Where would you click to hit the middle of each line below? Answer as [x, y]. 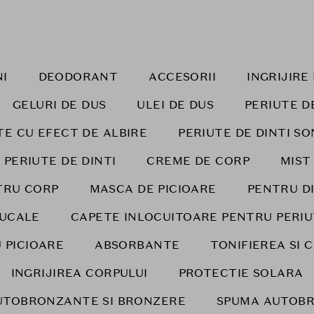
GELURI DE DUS [59, 105]
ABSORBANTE [137, 245]
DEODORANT [78, 77]
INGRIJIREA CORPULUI [79, 273]
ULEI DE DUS [176, 105]
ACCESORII [183, 77]
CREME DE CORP [198, 161]
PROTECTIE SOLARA [241, 273]
